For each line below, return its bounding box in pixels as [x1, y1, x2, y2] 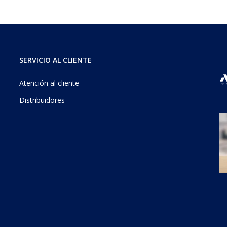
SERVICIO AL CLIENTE [19, 55, 92, 65]
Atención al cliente [19, 78, 79, 88]
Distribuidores [19, 95, 65, 105]
